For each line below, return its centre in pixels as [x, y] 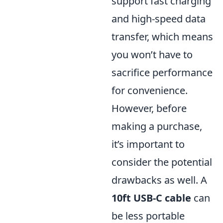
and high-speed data [159, 19]
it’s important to [148, 144]
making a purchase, [157, 126]
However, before [149, 108]
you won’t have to [152, 55]
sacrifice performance [162, 72]
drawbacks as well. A [159, 180]
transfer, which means [162, 37]
